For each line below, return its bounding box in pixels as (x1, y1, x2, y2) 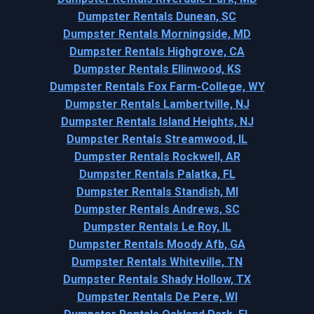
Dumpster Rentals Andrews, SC (74, 203, 240, 217)
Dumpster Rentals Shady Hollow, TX (63, 273, 251, 287)
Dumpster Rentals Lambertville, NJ (64, 97, 250, 111)
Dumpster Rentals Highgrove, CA (69, 45, 245, 59)
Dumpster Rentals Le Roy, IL (83, 220, 231, 234)
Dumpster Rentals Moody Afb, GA (69, 238, 245, 252)
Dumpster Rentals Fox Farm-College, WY (49, 80, 265, 94)
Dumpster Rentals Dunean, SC (78, 10, 236, 24)
